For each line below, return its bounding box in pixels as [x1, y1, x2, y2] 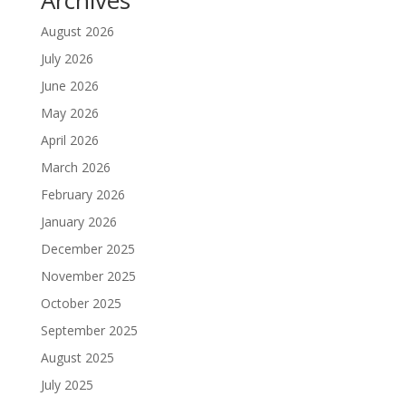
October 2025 [40, 295, 121, 313]
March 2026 [40, 159, 111, 177]
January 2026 [40, 213, 117, 231]
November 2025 [40, 267, 136, 285]
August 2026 [40, 23, 114, 41]
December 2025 [40, 240, 135, 258]
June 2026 [40, 77, 99, 95]
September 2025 [40, 322, 138, 340]
